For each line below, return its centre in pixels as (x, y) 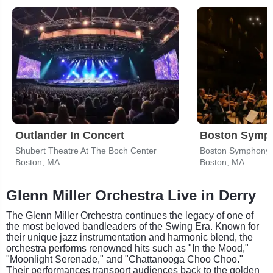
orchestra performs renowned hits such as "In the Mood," (127, 248)
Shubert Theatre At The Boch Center (86, 150)
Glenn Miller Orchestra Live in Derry (131, 195)
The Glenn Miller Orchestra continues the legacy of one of (130, 215)
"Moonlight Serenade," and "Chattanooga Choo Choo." (125, 259)
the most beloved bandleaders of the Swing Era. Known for (133, 226)
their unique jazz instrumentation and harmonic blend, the (129, 237)
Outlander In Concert (70, 135)
